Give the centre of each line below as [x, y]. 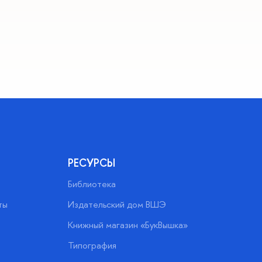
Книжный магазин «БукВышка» [128, 225]
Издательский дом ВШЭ [117, 205]
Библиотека [92, 184]
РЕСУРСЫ [92, 163]
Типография [92, 246]
